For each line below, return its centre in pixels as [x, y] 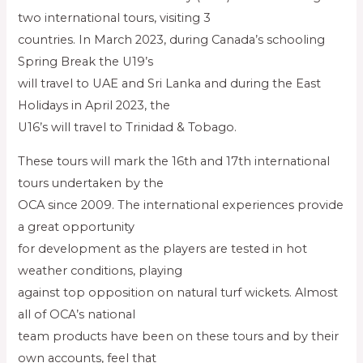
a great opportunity [77, 226]
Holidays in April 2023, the [94, 105]
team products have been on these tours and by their [179, 336]
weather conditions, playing [100, 270]
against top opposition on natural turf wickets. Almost [178, 292]
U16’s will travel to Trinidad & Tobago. [128, 127]
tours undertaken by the [91, 183]
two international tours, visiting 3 [115, 17]
